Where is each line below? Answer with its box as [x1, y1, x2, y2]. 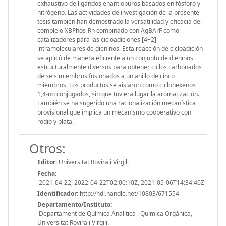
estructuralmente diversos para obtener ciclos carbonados [37, 62, 202, 71]
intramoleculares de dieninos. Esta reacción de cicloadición [37, 44, 203, 53]
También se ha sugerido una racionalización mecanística [37, 98, 196, 107]
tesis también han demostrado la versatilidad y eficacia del [37, 17, 202, 26]
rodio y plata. [37, 117, 74, 126]
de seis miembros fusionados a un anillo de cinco [37, 71, 175, 80]
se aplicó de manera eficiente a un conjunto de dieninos [37, 53, 193, 62]
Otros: [29, 139, 66, 157]
